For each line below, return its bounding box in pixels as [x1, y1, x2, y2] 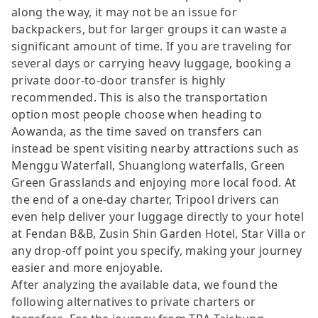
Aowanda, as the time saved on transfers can [11, 123, 263, 139]
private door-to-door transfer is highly [11, 72, 226, 88]
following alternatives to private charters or [11, 293, 256, 309]
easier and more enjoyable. [11, 259, 163, 275]
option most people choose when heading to [11, 106, 263, 122]
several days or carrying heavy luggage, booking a [11, 55, 292, 71]
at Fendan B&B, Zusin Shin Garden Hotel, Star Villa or [11, 225, 306, 241]
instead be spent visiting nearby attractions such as [11, 140, 300, 156]
